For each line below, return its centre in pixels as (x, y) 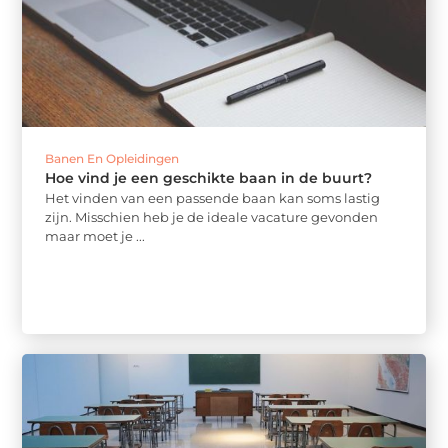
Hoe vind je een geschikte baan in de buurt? (209, 177)
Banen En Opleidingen (112, 158)
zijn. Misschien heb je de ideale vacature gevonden (212, 216)
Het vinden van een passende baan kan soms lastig (213, 197)
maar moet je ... (95, 235)
